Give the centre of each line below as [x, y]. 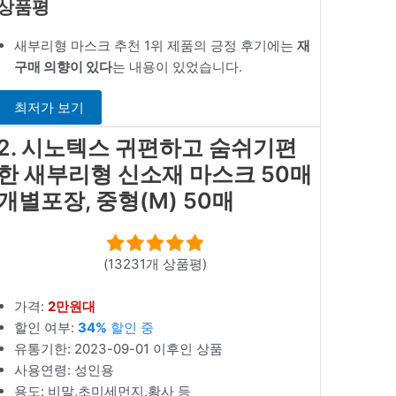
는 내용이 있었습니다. [178, 66]
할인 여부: [46, 327]
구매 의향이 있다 [64, 66]
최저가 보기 [49, 108]
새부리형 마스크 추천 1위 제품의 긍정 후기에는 [156, 45]
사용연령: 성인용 [65, 369]
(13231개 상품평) [155, 263]
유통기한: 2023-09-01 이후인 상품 [119, 348]
